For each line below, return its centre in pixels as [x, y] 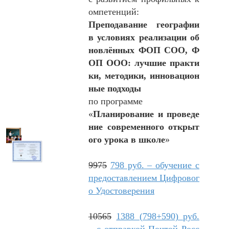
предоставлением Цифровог [144, 178]
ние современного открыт [144, 127]
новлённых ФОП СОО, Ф [144, 50]
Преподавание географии [144, 25]
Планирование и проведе [146, 114]
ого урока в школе [127, 140]
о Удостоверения [121, 191]
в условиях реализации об [144, 37]
